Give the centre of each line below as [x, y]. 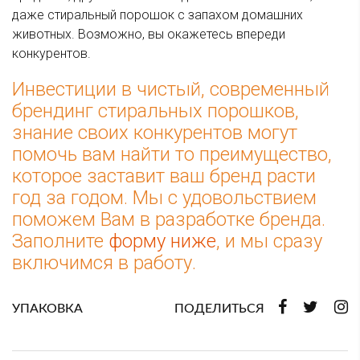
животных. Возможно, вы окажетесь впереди [149, 35]
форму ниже [162, 241]
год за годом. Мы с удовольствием [164, 198]
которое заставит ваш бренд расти [164, 176]
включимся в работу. [106, 263]
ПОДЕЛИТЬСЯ [219, 309]
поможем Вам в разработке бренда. [169, 220]
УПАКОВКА [47, 309]
